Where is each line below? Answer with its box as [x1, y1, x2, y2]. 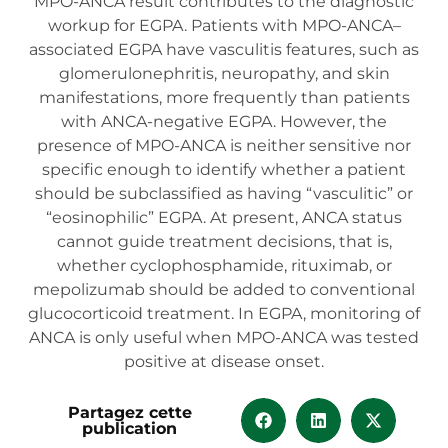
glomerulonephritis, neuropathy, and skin [58, 64, 390, 83]
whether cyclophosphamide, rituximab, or [56, 256, 392, 275]
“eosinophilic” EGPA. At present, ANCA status [46, 208, 402, 227]
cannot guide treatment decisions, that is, [56, 232, 392, 251]
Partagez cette [67, 402, 192, 422]
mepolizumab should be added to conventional [33, 280, 415, 299]
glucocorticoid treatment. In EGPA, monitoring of [28, 304, 420, 323]
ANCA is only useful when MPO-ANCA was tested [29, 328, 419, 347]
